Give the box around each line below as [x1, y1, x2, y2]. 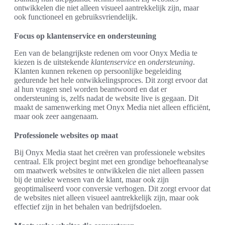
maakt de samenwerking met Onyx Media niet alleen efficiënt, [14, 103, 210, 112]
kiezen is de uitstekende [14, 58, 91, 67]
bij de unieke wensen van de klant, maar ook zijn [14, 175, 169, 184]
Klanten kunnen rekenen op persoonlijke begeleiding [14, 67, 181, 76]
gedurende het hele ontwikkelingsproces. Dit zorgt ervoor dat [14, 76, 207, 85]
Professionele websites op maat [14, 131, 118, 140]
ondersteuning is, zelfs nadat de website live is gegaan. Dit [14, 94, 198, 103]
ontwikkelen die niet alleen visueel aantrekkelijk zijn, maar [14, 4, 199, 13]
